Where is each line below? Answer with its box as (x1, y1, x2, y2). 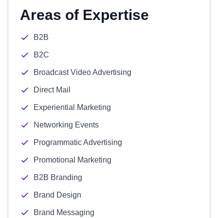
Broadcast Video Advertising (34, 68, 131, 76)
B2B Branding (34, 173, 82, 182)
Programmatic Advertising (34, 138, 122, 146)
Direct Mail (34, 86, 71, 94)
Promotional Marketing (34, 156, 111, 164)
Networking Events (34, 121, 99, 129)
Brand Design (34, 191, 81, 199)
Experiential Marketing (34, 103, 111, 111)
